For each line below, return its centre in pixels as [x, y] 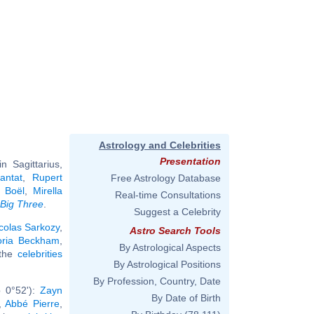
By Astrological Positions [167, 264]
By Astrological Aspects [170, 247]
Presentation [190, 161]
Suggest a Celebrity [177, 212]
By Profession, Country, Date [157, 281]
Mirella [48, 190]
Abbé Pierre [33, 303]
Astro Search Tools [175, 231]
